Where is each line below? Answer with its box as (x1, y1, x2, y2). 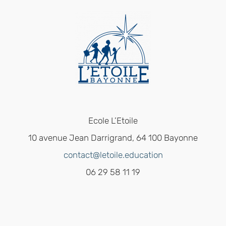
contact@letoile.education (63, 150, 163, 160)
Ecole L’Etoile (88, 116, 138, 126)
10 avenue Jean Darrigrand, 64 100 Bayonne (28, 133, 198, 143)
